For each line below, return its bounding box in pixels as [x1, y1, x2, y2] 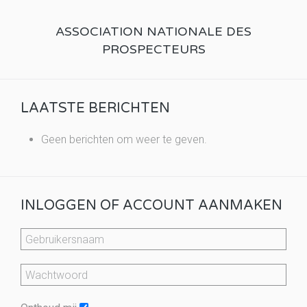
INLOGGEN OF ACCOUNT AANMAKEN [21, 197, 282, 214]
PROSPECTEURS [101, 42, 206, 58]
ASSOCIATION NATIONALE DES [56, 24, 251, 40]
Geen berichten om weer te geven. [41, 133, 207, 147]
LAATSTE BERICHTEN [21, 100, 170, 117]
